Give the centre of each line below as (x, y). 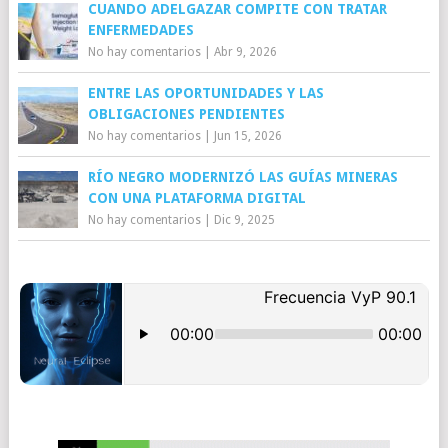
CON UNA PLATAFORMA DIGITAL (196, 198)
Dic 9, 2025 (244, 220)
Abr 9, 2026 (245, 52)
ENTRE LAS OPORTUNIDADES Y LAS (205, 93)
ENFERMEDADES (140, 30)
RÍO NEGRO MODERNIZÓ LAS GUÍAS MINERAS (242, 177)
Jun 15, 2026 (247, 136)
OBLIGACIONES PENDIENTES (186, 114)
